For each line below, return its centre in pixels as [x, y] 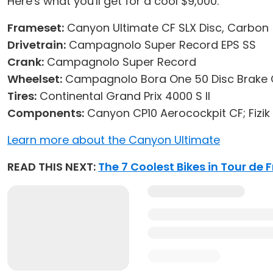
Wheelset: [35, 79]
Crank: [26, 62]
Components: [46, 113]
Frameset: [36, 28]
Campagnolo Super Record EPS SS [161, 45]
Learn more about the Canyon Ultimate [114, 140]
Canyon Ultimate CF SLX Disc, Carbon [166, 28]
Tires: [22, 96]
